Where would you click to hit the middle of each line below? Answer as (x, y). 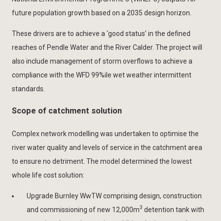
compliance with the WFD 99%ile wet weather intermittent (102, 75)
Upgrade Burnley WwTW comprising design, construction (114, 196)
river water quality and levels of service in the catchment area (107, 147)
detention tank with (173, 209)
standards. (28, 89)
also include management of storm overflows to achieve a (102, 61)
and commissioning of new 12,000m (83, 209)
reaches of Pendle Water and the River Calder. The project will (107, 47)
